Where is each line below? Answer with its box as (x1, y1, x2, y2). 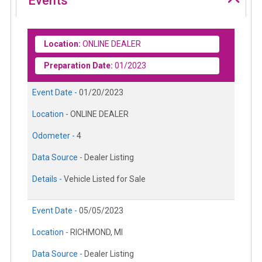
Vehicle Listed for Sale (64, 174, 146, 184)
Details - (32, 174, 64, 184)
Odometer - (32, 130, 77, 140)
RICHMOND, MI (70, 227, 123, 237)
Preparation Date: (44, 60, 113, 70)
